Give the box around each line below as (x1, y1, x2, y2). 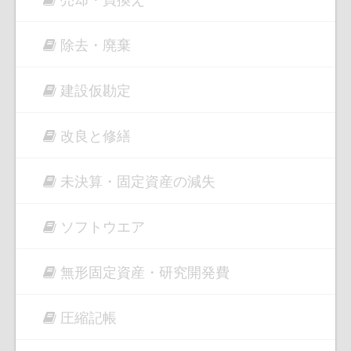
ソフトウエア (60, 215, 145, 237)
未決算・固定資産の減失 (60, 170, 215, 191)
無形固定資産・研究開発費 (60, 261, 230, 282)
